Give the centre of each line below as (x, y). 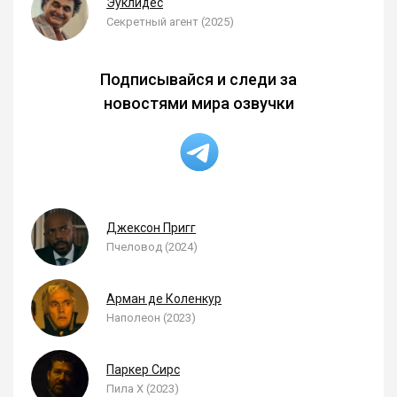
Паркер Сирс (143, 370)
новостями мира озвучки (198, 103)
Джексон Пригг (151, 228)
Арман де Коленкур (164, 299)
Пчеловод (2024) (152, 247)
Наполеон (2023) (151, 318)
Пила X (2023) (143, 389)
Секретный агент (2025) (170, 22)
